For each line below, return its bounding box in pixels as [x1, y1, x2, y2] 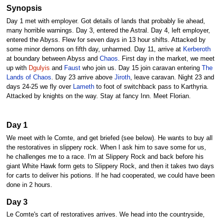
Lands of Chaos [6, 74, 51, 81]
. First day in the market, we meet [117, 55, 215, 62]
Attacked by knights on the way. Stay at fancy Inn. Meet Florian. [6, 92, 191, 100]
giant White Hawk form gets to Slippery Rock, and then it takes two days [6, 163, 214, 170]
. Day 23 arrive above [51, 74, 114, 81]
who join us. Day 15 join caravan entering [80, 64, 202, 72]
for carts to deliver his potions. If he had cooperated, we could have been [6, 172, 215, 180]
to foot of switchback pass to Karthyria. [94, 83, 209, 90]
